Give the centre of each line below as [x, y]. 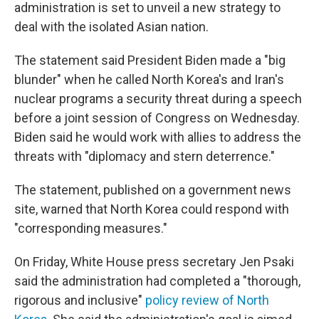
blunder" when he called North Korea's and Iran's [149, 79]
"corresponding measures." [91, 228]
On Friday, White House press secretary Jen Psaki [154, 262]
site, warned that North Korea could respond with [152, 209]
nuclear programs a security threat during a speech [158, 99]
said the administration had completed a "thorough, [157, 281]
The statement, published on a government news [153, 190]
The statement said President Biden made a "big [150, 60]
